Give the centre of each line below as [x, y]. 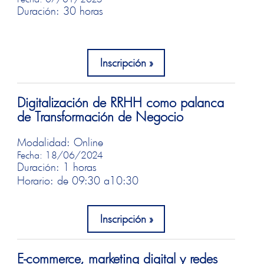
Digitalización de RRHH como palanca [121, 103]
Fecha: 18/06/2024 [60, 155]
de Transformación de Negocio [100, 117]
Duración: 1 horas [57, 167]
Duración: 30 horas [60, 11]
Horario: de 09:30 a [64, 181]
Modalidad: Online [60, 142]
